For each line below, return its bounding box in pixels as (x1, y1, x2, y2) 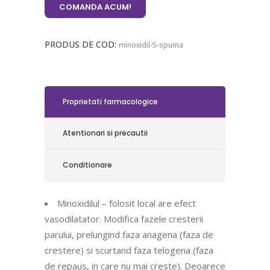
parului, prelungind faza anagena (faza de (45, 228, 213, 240)
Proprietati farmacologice (63, 96, 158, 107)
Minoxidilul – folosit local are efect (57, 197, 196, 209)
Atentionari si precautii (63, 128, 148, 138)
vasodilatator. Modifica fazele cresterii (45, 213, 203, 225)
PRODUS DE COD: (45, 39, 119, 50)
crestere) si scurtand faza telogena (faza (45, 244, 213, 256)
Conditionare (63, 160, 112, 170)
